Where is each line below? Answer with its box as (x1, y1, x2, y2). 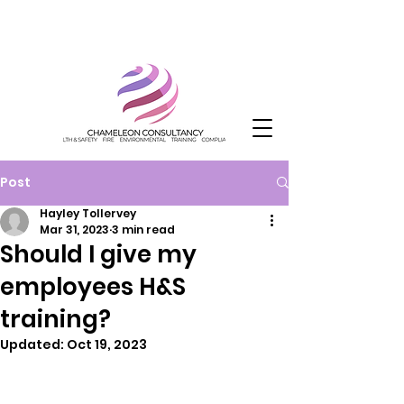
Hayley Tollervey (40, 205, 136, 221)
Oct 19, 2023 (67, 335, 147, 353)
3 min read (112, 221, 175, 237)
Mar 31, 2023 (40, 221, 109, 237)
